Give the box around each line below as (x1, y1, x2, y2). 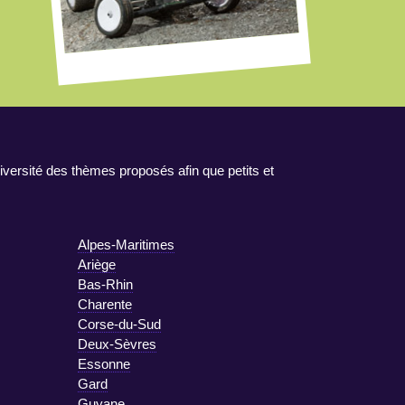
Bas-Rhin (78, 276, 133, 292)
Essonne (78, 355, 130, 372)
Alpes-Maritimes (78, 236, 174, 252)
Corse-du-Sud (78, 316, 161, 332)
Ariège (78, 256, 116, 272)
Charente (78, 296, 132, 312)
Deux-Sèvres (78, 335, 156, 352)
